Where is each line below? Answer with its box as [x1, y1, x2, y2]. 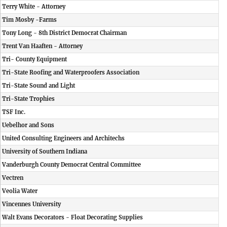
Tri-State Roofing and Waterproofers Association [2, 69, 139, 76]
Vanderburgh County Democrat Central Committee [2, 161, 141, 168]
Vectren [2, 174, 23, 181]
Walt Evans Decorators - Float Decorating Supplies [2, 214, 143, 221]
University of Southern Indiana [2, 148, 87, 155]
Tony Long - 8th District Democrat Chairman [2, 29, 127, 36]
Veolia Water [2, 187, 37, 195]
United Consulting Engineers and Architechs [2, 135, 125, 142]
